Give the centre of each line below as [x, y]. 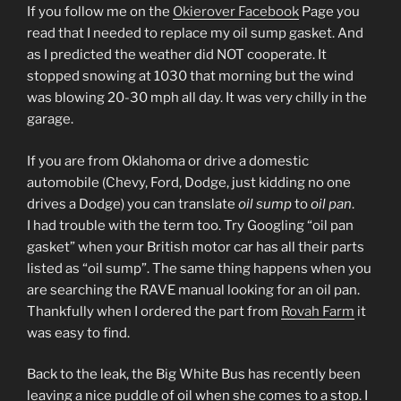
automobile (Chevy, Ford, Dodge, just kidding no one [189, 182]
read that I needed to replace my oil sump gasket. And [195, 33]
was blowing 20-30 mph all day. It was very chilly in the [197, 98]
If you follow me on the [100, 12]
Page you [329, 12]
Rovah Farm [318, 311]
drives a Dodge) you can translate [131, 204]
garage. [50, 119]
